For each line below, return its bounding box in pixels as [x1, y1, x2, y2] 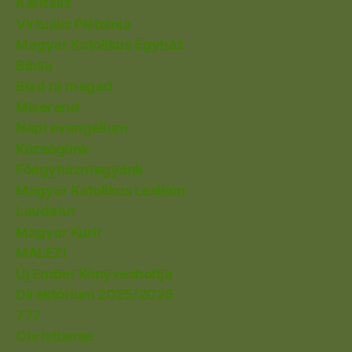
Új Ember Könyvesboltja [16, 265, 173, 282]
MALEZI [16, 244, 67, 262]
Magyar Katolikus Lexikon [16, 181, 185, 199]
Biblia [16, 57, 53, 74]
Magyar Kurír [16, 223, 103, 240]
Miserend [16, 98, 79, 115]
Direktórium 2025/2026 [16, 286, 174, 303]
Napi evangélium [16, 119, 128, 137]
